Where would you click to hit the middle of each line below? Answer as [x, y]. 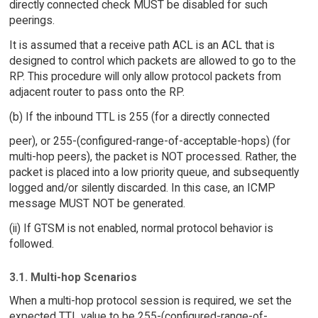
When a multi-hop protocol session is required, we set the [150, 300]
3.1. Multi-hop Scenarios [73, 277]
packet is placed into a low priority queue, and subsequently [154, 172]
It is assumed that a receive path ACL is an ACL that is [142, 45]
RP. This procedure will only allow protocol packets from [145, 76]
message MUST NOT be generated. [97, 204]
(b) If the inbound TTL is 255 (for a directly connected [139, 116]
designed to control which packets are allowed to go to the [152, 60]
